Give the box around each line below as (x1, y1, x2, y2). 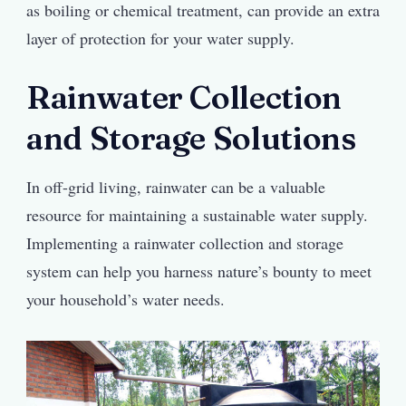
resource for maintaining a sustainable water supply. (26, 204, 368, 227)
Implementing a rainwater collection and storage (26, 232, 343, 255)
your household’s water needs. (26, 288, 225, 311)
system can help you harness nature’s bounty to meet (26, 260, 372, 283)
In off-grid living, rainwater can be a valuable (26, 176, 325, 198)
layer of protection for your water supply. (26, 26, 295, 49)
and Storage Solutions (26, 118, 356, 158)
